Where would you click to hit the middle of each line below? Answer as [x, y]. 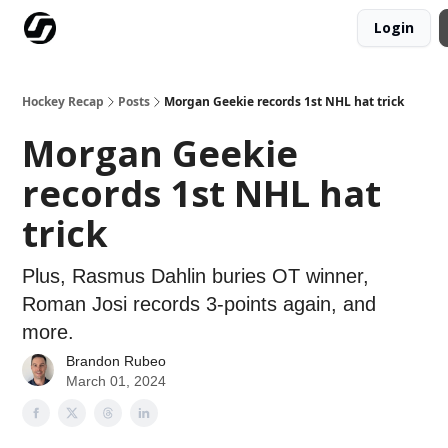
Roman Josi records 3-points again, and [199, 304]
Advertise [191, 29]
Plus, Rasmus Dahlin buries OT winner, [195, 276]
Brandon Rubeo [116, 361]
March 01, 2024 [116, 381]
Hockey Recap [63, 101]
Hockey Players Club [291, 29]
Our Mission [114, 29]
